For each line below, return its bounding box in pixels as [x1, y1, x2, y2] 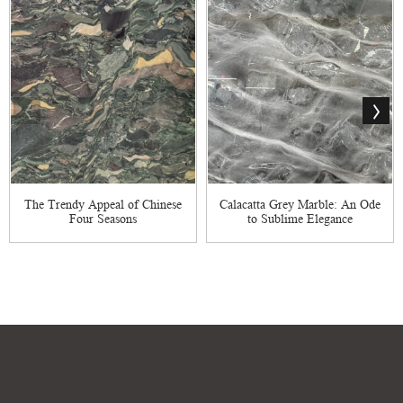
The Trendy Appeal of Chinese [24, 196, 182, 211]
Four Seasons [69, 210, 137, 226]
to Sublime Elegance [247, 210, 353, 226]
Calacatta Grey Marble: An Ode [219, 196, 381, 211]
